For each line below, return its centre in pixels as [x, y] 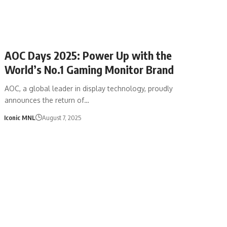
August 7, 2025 [61, 117]
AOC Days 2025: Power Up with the [88, 55]
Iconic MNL [20, 117]
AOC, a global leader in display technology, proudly [89, 88]
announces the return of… [47, 100]
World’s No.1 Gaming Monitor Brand [89, 69]
